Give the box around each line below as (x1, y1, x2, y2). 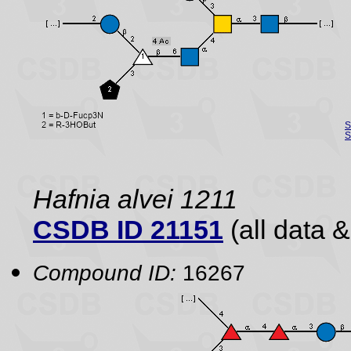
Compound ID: (33, 260, 176, 285)
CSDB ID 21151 (33, 215, 223, 244)
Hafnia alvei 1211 (33, 184, 237, 214)
